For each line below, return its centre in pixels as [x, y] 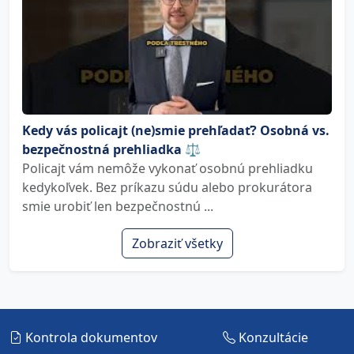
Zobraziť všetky [177, 243]
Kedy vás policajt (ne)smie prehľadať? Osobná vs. [176, 130]
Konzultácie [272, 337]
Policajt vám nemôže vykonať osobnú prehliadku [168, 168]
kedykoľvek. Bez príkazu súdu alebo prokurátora [167, 187]
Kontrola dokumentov [90, 337]
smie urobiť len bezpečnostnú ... [118, 206]
